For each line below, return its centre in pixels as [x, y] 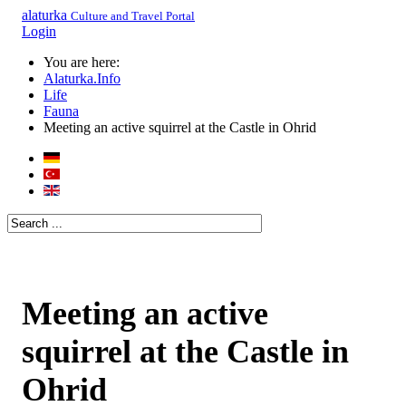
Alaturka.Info [82, 78]
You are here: [85, 62]
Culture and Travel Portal [133, 16]
